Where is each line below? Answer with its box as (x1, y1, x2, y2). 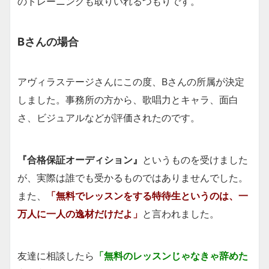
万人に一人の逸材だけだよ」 (17, 207, 142, 220)
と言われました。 (142, 207, 219, 220)
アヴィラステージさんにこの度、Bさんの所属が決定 (17, 75, 244, 88)
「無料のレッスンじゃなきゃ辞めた (94, 249, 248, 262)
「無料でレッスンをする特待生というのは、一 (46, 189, 248, 202)
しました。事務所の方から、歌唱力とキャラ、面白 (17, 93, 238, 106)
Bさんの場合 (17, 34, 79, 48)
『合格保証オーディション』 (17, 153, 142, 166)
